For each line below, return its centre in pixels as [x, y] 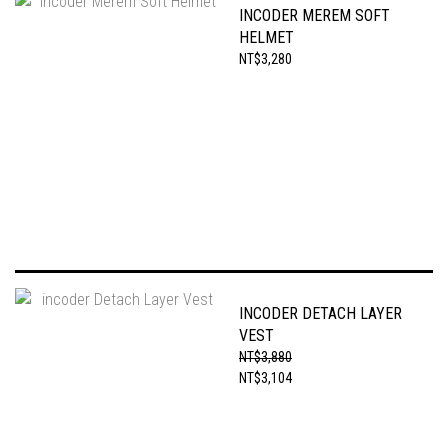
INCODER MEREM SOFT [314, 15]
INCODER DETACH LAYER [320, 313]
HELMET [266, 37]
